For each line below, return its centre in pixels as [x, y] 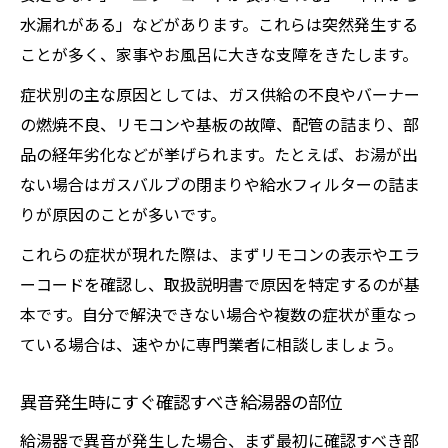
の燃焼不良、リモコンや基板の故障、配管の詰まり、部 [219, 124]
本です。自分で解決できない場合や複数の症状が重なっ [219, 314]
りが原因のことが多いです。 [123, 214]
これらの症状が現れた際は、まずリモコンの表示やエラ [220, 254]
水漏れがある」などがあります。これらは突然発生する [219, 24]
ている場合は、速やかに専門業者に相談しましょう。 [211, 344]
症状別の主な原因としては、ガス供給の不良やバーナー [220, 94]
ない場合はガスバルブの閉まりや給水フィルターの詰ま [220, 184]
